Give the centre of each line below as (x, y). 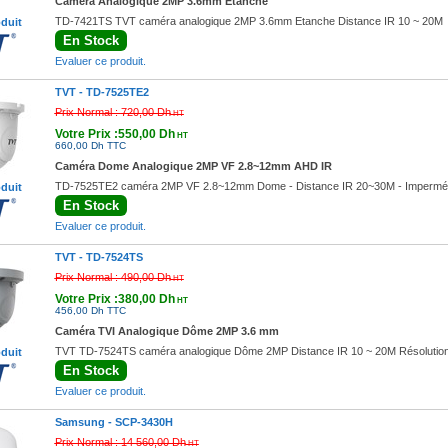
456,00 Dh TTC (90, 310)
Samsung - (84, 422)
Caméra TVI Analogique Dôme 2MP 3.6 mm (166, 331)
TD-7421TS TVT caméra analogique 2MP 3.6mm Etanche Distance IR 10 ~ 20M (248, 21)
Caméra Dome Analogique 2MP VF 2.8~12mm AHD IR (193, 166)
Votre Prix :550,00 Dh (114, 134)
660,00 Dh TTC (90, 145)
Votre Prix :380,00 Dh (114, 299)
